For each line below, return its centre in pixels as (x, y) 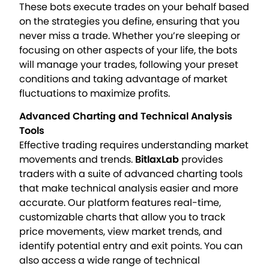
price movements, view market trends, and (121, 232)
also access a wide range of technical (110, 261)
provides (201, 160)
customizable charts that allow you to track (122, 217)
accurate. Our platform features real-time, (120, 203)
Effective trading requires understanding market (134, 145)
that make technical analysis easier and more (129, 189)
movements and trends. (77, 160)
